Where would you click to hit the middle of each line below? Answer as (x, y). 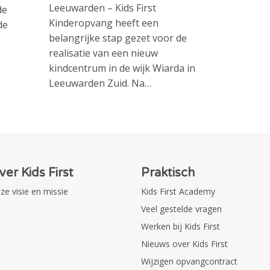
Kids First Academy (178, 191)
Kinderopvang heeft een (103, 23)
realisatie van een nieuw (103, 53)
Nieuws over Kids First (184, 243)
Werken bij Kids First (181, 226)
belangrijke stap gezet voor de (118, 38)
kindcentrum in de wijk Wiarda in (122, 68)
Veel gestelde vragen (181, 209)
